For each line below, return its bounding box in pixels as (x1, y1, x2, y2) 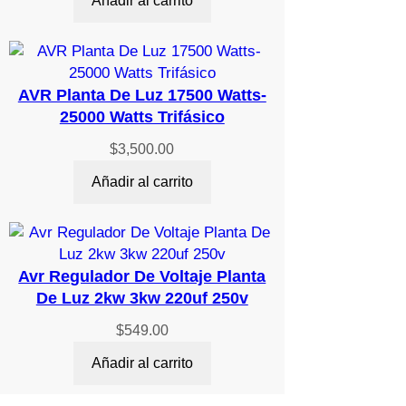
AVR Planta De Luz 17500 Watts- (17, 86, 266, 105)
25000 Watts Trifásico (59, 108, 225, 127)
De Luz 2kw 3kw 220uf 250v (35, 289, 248, 308)
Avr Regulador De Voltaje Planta (18, 267, 266, 286)
